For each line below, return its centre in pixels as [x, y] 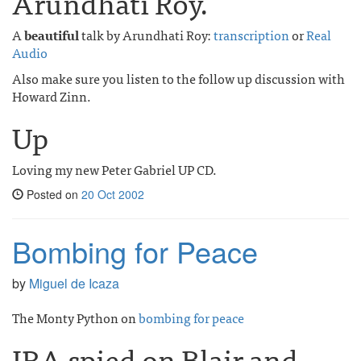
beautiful [52, 35]
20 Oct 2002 [113, 194]
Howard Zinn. [52, 96]
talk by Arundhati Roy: [146, 35]
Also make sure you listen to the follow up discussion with [178, 78]
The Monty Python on [75, 317]
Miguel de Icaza [74, 283]
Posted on [52, 194]
